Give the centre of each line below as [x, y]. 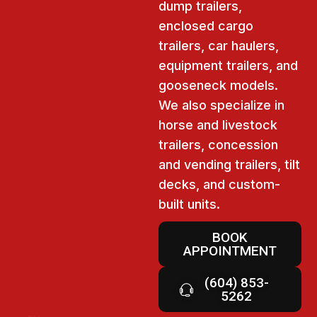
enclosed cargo [206, 26]
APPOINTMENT [230, 251]
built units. [191, 204]
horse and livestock [218, 125]
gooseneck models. [218, 86]
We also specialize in [221, 105]
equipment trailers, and [228, 66]
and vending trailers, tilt [229, 165]
